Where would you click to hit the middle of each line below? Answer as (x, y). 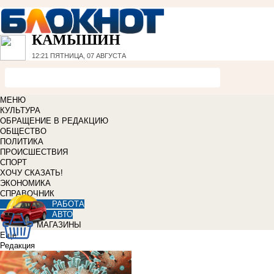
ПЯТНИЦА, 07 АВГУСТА (87, 56)
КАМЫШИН (76, 40)
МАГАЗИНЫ (59, 225)
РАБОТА (68, 204)
